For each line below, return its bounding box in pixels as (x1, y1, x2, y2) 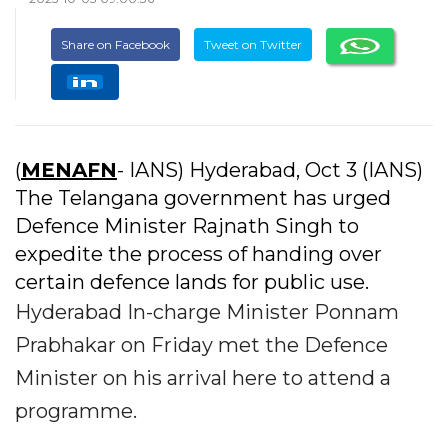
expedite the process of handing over (15, 241, 382, 266)
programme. (15, 398, 137, 423)
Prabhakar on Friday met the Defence (15, 332, 388, 357)
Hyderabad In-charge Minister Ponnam (15, 299, 399, 324)
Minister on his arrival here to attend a (15, 365, 391, 390)
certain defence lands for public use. (15, 269, 369, 294)
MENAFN (21, 157, 117, 182)
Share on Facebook (61, 37, 170, 53)
